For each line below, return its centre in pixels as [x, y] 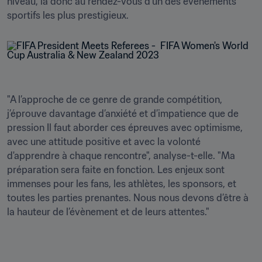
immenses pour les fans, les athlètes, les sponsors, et [122, 184]
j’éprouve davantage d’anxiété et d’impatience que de [123, 113]
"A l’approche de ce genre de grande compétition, [115, 99]
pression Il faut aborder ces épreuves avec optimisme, [125, 127]
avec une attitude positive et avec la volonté [104, 142]
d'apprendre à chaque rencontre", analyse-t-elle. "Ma [121, 156]
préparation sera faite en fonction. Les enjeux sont [116, 170]
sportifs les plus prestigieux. [68, 15]
